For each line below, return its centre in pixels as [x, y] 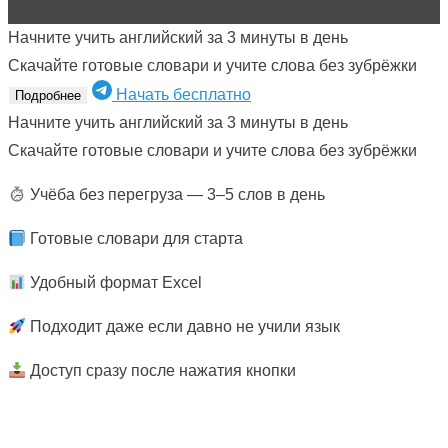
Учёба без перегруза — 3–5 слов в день [176, 195]
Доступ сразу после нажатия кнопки [161, 371]
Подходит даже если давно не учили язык [183, 327]
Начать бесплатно [183, 95]
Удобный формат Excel [114, 283]
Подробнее [48, 96]
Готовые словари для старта [135, 239]
